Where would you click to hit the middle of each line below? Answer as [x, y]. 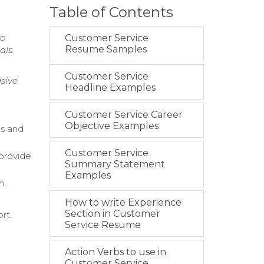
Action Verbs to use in [115, 252]
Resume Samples [105, 49]
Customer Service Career [123, 115]
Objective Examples [111, 126]
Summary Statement [115, 164]
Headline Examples [110, 88]
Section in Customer [112, 214]
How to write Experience [123, 202]
